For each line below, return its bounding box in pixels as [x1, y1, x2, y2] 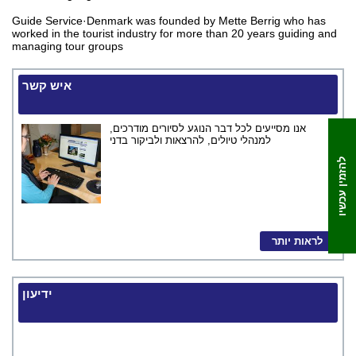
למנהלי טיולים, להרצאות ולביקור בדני [110, 134, 271, 146]
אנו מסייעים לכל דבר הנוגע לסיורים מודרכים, [110, 122, 306, 134]
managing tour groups [12, 40, 123, 52]
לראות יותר [272, 235, 323, 247]
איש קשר [22, 79, 72, 92]
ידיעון [22, 287, 52, 300]
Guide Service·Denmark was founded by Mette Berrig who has [12, 14, 326, 27]
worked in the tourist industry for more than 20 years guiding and [12, 27, 337, 40]
